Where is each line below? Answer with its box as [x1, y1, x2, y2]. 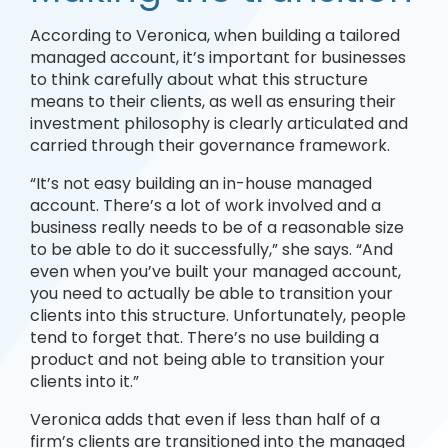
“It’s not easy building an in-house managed [30, 172, 372, 195]
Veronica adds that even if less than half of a [30, 408, 380, 431]
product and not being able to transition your [30, 348, 385, 371]
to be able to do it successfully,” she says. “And [30, 238, 393, 261]
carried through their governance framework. [30, 134, 390, 157]
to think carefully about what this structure [30, 68, 368, 91]
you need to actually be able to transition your [30, 282, 393, 305]
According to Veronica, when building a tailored [30, 24, 400, 47]
